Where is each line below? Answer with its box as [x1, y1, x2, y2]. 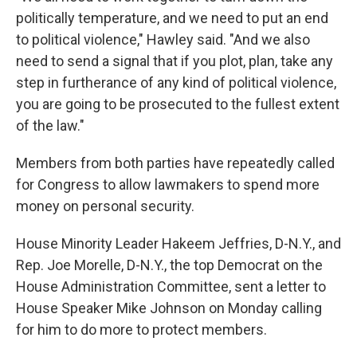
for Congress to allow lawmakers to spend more [16, 176, 320, 194]
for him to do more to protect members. [16, 321, 267, 339]
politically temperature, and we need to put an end [16, 10, 328, 27]
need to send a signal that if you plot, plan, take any [16, 53, 333, 70]
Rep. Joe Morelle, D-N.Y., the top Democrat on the [16, 257, 323, 274]
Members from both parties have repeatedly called [16, 155, 335, 172]
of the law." [16, 117, 84, 135]
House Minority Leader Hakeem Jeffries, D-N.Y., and [16, 235, 341, 253]
